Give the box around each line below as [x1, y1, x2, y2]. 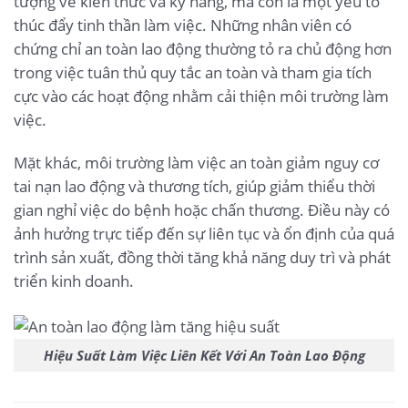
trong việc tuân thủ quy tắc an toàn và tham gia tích [14, 61, 372, 83]
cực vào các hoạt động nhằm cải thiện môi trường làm [14, 85, 389, 107]
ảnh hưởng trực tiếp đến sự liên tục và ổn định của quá [14, 223, 394, 245]
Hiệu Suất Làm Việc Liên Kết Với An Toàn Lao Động [43, 345, 365, 364]
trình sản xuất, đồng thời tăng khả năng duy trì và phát [14, 247, 391, 269]
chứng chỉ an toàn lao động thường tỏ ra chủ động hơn [14, 37, 392, 59]
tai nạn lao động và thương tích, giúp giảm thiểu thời [14, 176, 375, 198]
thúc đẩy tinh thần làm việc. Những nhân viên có [14, 14, 352, 36]
